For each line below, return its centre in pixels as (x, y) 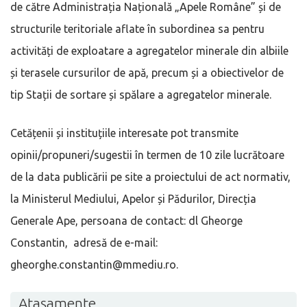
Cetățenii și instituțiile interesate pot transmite (124, 133)
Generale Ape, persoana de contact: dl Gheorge (126, 220)
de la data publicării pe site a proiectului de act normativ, (150, 176)
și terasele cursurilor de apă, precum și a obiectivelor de (147, 72)
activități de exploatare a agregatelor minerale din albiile (149, 50)
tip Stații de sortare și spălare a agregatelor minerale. (141, 94)
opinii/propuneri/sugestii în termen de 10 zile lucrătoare (147, 155)
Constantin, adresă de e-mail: (84, 242)
